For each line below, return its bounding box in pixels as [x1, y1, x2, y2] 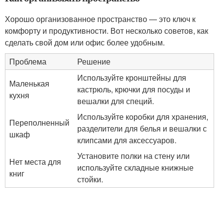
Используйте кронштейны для [77, 72, 186, 83]
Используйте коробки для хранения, [77, 111, 208, 122]
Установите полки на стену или [77, 150, 190, 161]
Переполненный [9, 117, 69, 128]
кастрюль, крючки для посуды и [77, 84, 190, 95]
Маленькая [9, 78, 49, 89]
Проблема [9, 56, 46, 67]
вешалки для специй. [77, 95, 154, 107]
